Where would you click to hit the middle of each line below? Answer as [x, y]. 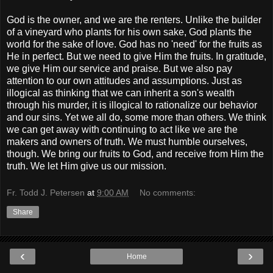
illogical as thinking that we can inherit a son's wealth [121, 93]
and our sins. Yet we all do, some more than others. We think [136, 118]
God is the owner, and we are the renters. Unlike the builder [134, 20]
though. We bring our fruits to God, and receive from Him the [135, 154]
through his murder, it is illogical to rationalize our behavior [132, 105]
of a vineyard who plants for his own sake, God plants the [129, 32]
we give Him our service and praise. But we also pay [119, 69]
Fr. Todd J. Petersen [46, 192]
